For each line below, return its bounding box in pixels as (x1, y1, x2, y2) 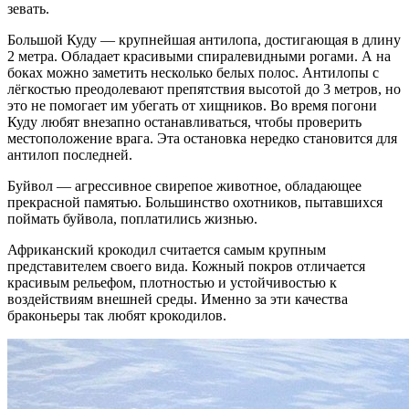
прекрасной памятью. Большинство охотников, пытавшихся (7, 194, 383, 210)
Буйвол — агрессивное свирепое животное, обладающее (7, 177, 362, 194)
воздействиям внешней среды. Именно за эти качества (7, 290, 348, 307)
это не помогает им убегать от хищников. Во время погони (7, 97, 377, 113)
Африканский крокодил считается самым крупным (7, 241, 326, 257)
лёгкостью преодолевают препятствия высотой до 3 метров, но (7, 80, 401, 97)
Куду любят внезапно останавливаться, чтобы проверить (7, 113, 362, 130)
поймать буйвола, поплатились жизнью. (7, 210, 257, 226)
